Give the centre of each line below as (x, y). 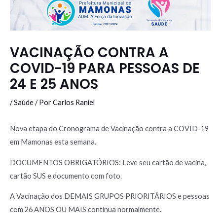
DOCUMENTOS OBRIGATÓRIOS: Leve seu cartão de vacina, (108, 162)
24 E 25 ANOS (54, 84)
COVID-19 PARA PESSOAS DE (105, 69)
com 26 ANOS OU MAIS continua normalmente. (86, 210)
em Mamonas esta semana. (53, 142)
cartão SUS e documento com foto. (66, 176)
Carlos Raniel (74, 103)
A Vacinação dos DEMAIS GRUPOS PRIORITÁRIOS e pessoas (110, 196)
